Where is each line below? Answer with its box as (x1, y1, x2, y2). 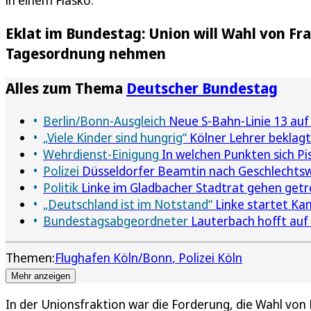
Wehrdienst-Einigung (43, 145, 159, 162)
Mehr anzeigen (11, 270, 70, 281)
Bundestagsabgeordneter (43, 212, 188, 229)
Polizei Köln (178, 249, 242, 266)
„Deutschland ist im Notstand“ (43, 195, 212, 212)
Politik (43, 178, 78, 196)
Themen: (6, 249, 55, 266)
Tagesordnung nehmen (6, 42, 166, 63)
